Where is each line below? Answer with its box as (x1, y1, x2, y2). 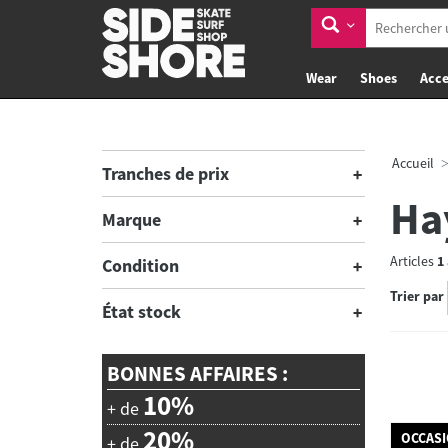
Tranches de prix (102, 162, 229, 185)
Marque (102, 208, 161, 231)
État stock (102, 300, 181, 323)
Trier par (389, 287, 444, 306)
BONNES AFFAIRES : (107, 360, 288, 387)
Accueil (391, 154, 434, 172)
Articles (389, 252, 437, 270)
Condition (102, 254, 179, 277)
